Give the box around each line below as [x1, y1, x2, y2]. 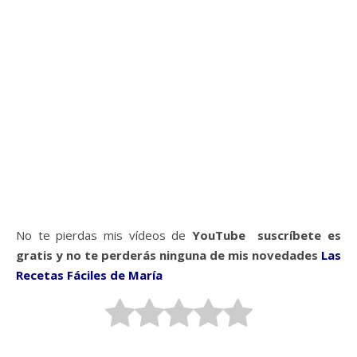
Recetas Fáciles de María [16, 266, 163, 283]
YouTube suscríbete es [192, 226, 341, 243]
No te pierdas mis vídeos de [16, 226, 192, 243]
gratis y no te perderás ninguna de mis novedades [16, 246, 321, 263]
